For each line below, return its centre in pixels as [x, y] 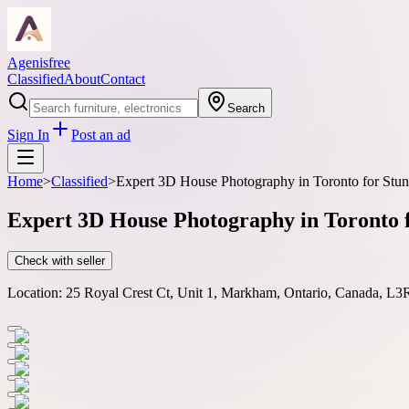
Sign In [28, 135]
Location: [35, 292]
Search [246, 108]
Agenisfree [39, 63]
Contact [123, 79]
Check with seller [60, 260]
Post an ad [101, 135]
